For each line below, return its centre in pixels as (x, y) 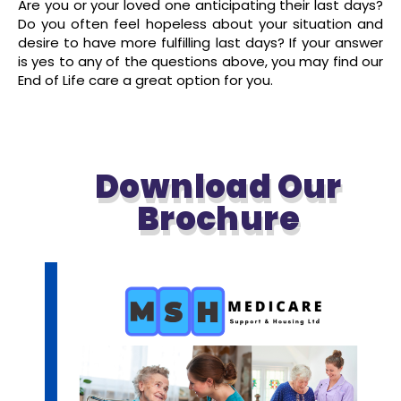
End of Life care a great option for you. (145, 80)
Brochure (218, 218)
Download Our (218, 186)
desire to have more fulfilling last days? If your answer (200, 42)
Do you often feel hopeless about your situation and (200, 23)
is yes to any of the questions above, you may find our (200, 61)
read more (195, 115)
